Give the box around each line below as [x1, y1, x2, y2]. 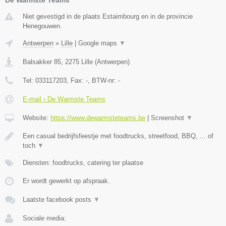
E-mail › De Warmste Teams [23, 95, 105, 103]
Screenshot [151, 114, 186, 122]
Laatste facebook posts [23, 195, 93, 203]
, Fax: [67, 76, 86, 84]
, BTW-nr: [88, 76, 118, 84]
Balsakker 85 [23, 58, 61, 66]
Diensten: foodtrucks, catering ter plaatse [23, 158, 143, 166]
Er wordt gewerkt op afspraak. [23, 177, 110, 185]
